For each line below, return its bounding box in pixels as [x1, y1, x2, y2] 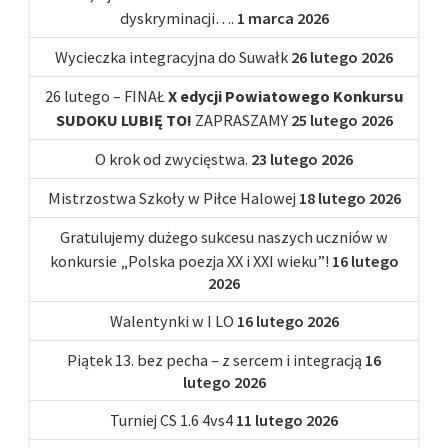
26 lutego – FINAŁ [45, 85, 168, 106]
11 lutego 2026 [236, 409, 338, 430]
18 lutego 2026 [298, 187, 401, 208]
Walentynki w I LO [109, 310, 234, 331]
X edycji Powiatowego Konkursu [168, 85, 403, 106]
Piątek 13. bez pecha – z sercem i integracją [67, 349, 362, 370]
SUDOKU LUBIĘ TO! [55, 109, 192, 130]
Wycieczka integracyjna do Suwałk [55, 46, 288, 67]
